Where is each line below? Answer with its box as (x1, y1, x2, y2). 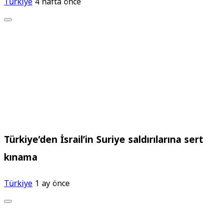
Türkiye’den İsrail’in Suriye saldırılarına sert (4, 131, 203, 149)
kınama (4, 149, 37, 167)
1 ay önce (35, 175, 70, 191)
